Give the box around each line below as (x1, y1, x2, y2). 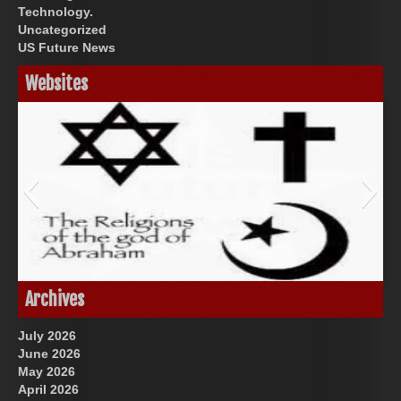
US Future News (18, 40, 115, 55)
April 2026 (18, 382, 79, 397)
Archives (25, 288, 84, 311)
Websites (25, 73, 88, 96)
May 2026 (18, 364, 75, 380)
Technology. (18, 4, 93, 20)
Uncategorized (18, 22, 107, 38)
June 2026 (18, 346, 81, 362)
